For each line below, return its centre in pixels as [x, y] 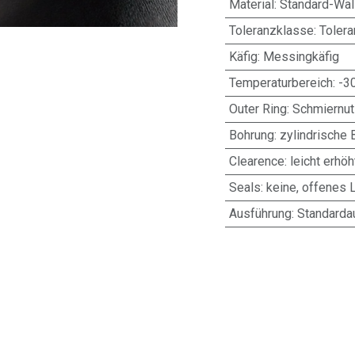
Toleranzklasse [271, 31]
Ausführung [260, 214]
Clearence [256, 161]
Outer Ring [258, 109]
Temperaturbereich [281, 83]
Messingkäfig [301, 57]
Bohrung [251, 135]
